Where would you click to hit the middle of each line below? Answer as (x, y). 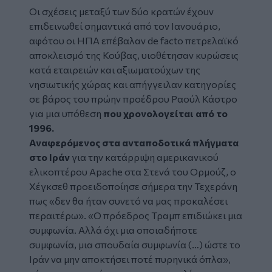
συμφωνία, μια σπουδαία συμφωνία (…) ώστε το (135, 244)
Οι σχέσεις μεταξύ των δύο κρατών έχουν (121, 11)
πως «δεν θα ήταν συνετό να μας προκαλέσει (128, 200)
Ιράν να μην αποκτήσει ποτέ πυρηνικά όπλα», (130, 259)
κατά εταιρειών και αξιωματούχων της (115, 69)
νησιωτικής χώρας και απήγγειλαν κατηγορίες (133, 84)
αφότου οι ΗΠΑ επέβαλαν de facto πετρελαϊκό (134, 40)
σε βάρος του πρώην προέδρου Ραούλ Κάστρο (133, 98)
